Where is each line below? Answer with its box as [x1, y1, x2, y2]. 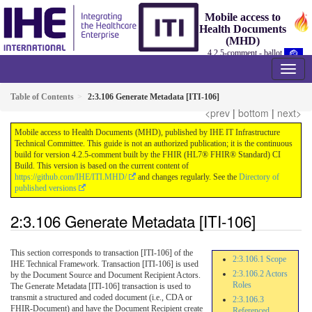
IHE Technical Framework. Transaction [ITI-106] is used [10, 259, 198, 270]
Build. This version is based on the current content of [15, 161, 189, 171]
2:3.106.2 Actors [232, 269, 288, 279]
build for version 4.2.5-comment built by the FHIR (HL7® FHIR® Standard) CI [15, 150, 281, 159]
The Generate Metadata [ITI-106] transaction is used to [10, 281, 191, 292]
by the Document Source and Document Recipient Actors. [10, 270, 201, 281]
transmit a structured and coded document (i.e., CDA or [10, 292, 192, 303]
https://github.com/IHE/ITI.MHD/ [15, 172, 127, 182]
